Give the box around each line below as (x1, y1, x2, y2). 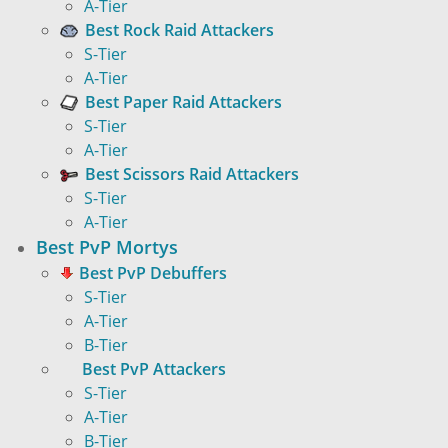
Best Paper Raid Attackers (85, 90, 282, 113)
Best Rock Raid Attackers (85, 18, 274, 41)
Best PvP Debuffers (79, 261, 227, 284)
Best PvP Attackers (82, 357, 226, 380)
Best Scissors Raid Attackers (85, 162, 299, 185)
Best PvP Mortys (36, 234, 178, 259)
